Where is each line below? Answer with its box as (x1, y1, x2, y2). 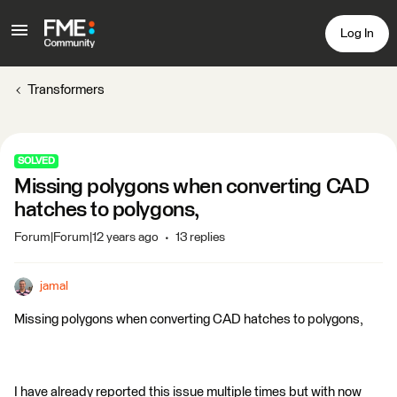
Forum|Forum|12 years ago (14, 231, 159, 244)
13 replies (175, 231, 225, 244)
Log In (340, 27, 374, 40)
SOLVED (18, 156, 55, 166)
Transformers (27, 83, 105, 97)
